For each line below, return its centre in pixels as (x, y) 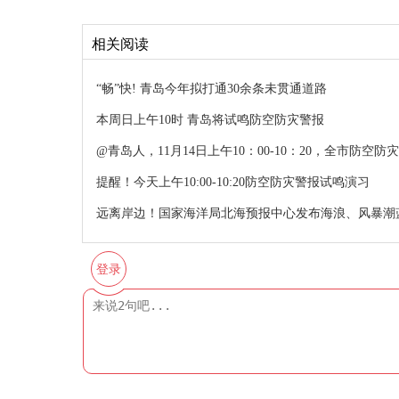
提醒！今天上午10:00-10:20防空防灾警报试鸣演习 (233, 182)
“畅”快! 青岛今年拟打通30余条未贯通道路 (212, 89)
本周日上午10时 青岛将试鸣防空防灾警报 (210, 120)
